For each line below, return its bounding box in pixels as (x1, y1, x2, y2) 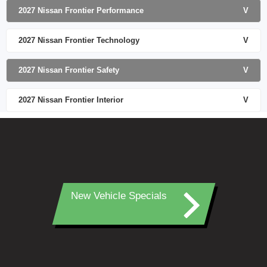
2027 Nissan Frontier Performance (18, 5, 144, 15)
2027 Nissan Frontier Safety (18, 65, 119, 74)
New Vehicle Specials (70, 190, 167, 201)
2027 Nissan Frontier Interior (18, 95, 123, 104)
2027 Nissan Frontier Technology (18, 35, 139, 45)
